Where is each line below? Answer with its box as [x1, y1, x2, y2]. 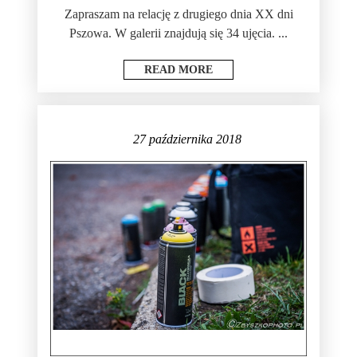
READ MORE [144, 63, 213, 76]
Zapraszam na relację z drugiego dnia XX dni [64, 6, 293, 21]
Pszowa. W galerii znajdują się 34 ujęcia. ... [69, 25, 288, 40]
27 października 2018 [132, 131, 241, 146]
